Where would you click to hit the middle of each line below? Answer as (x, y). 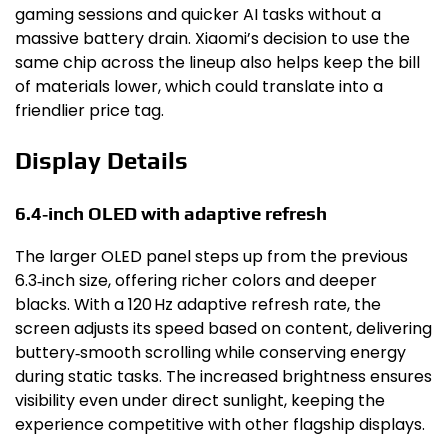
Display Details (101, 160)
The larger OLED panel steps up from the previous (211, 257)
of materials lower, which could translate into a (199, 86)
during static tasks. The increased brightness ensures (223, 377)
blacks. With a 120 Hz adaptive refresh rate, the (198, 305)
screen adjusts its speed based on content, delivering (223, 329)
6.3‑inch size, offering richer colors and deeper (196, 281)
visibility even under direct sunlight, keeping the (200, 401)
